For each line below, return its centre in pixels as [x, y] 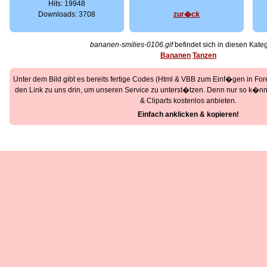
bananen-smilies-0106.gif [131, 45]
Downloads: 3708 [67, 14]
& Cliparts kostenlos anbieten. [188, 101]
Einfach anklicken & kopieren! [188, 114]
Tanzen [204, 55]
